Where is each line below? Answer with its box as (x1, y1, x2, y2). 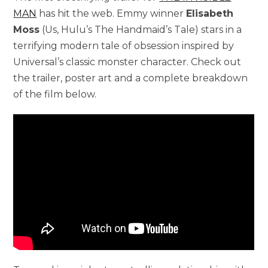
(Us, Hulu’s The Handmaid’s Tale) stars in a (39, 23, 242, 35)
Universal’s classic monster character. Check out (13, 56, 242, 68)
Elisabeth (186, 7, 234, 19)
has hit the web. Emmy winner (36, 7, 187, 19)
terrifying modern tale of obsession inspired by (13, 39, 234, 51)
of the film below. (13, 88, 97, 100)
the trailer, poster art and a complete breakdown (13, 72, 248, 84)
